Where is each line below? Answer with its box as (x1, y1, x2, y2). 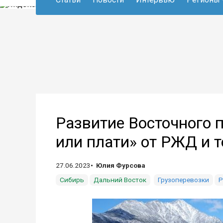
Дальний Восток (94, 176, 146, 184)
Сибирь (60, 176, 84, 184)
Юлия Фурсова (96, 161, 145, 169)
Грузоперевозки (158, 176, 209, 184)
